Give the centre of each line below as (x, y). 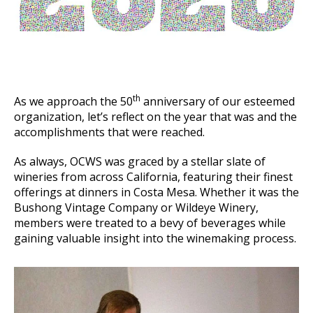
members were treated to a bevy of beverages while (150, 223)
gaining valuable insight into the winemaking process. (155, 238)
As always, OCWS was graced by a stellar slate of (140, 161)
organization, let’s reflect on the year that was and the (155, 117)
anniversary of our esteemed (218, 101)
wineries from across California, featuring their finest (153, 177)
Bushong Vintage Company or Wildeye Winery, (136, 208)
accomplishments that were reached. (109, 132)
